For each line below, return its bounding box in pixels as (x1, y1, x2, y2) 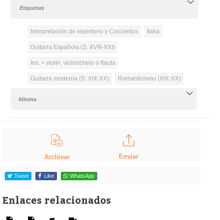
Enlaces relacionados (2, 192, 111, 206)
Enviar (118, 152, 138, 160)
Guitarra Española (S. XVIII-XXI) (30, 43, 115, 51)
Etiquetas (20, 4, 45, 11)
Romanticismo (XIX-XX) (117, 75, 181, 82)
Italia (146, 27, 160, 35)
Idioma (19, 96, 37, 102)
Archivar (44, 153, 70, 161)
